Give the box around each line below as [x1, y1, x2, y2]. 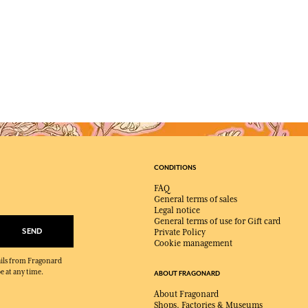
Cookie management [154, 238, 232, 248]
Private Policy [154, 227, 206, 237]
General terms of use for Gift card [154, 216, 280, 226]
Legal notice [154, 205, 200, 215]
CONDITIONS [154, 163, 196, 172]
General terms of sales [154, 194, 237, 204]
